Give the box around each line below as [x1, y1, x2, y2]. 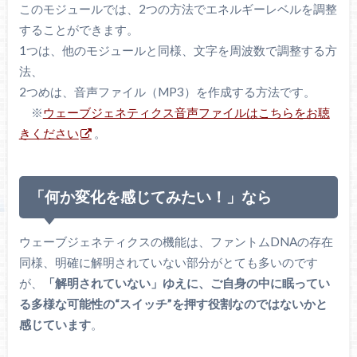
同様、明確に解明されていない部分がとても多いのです [18, 254, 318, 269]
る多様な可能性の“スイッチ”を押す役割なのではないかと [18, 296, 328, 311]
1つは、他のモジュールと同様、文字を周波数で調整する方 [18, 43, 337, 58]
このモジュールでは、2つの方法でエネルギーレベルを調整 [18, 2, 337, 17]
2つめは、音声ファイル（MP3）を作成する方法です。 [18, 84, 316, 100]
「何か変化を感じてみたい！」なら [29, 187, 273, 206]
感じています [18, 316, 91, 331]
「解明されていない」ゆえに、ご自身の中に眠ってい [42, 275, 330, 290]
